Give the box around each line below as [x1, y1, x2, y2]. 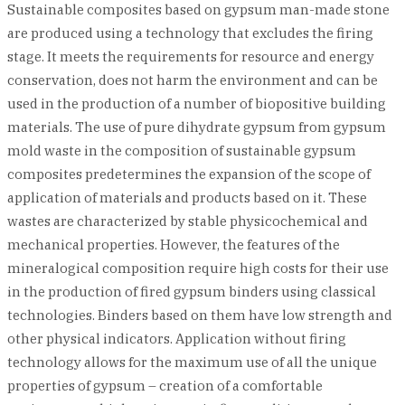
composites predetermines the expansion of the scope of [7, 165, 371, 183]
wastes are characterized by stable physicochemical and [7, 212, 368, 230]
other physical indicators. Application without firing [7, 330, 346, 347]
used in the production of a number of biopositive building [7, 95, 386, 112]
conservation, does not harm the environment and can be [7, 71, 378, 89]
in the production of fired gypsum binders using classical [7, 283, 376, 300]
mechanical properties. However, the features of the [7, 236, 340, 253]
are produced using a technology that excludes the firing [7, 24, 373, 42]
